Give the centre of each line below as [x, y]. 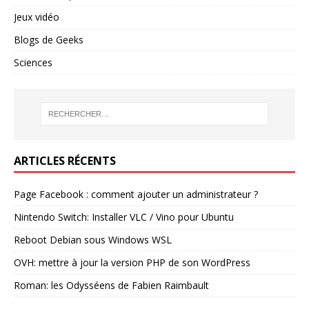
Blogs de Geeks [49, 39]
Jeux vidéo [37, 17]
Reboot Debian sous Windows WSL [93, 239]
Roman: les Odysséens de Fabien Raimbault [111, 285]
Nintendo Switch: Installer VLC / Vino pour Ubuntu [124, 217]
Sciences [33, 62]
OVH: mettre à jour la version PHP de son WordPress [132, 262]
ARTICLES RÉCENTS [65, 160]
